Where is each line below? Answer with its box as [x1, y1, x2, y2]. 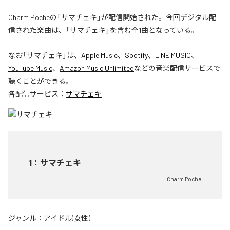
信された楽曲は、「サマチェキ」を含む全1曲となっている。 [8, 26, 198, 35]
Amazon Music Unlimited [60, 64, 134, 73]
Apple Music [81, 51, 118, 60]
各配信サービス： [8, 89, 66, 99]
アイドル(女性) [44, 214, 90, 223]
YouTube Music [8, 64, 52, 73]
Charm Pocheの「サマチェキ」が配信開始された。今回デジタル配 [8, 13, 216, 22]
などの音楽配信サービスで [134, 64, 220, 73]
